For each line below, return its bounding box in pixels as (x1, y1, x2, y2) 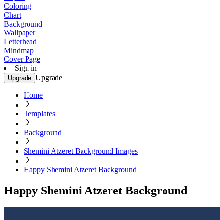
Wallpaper (4, 28, 35, 37)
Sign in (15, 64, 37, 72)
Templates (24, 110, 55, 118)
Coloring (4, 2, 31, 10)
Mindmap (4, 46, 34, 55)
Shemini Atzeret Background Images (24, 147, 137, 155)
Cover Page (4, 55, 40, 63)
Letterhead (4, 37, 37, 46)
